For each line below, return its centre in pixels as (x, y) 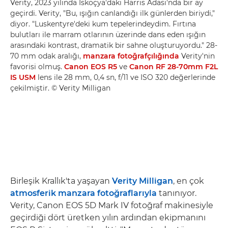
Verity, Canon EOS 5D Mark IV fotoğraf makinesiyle (112, 205)
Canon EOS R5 (91, 66)
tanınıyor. (177, 193)
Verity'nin (197, 56)
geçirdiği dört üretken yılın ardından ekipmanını (108, 217)
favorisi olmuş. (37, 66)
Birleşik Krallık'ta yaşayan (61, 181)
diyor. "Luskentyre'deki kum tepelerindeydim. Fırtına (103, 24)
